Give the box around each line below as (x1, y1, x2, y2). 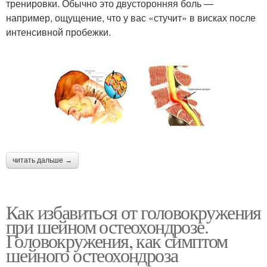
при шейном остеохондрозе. (6, 213, 208, 239)
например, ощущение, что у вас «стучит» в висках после (6, 10, 256, 24)
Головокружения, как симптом (6, 227, 228, 253)
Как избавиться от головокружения (6, 198, 261, 225)
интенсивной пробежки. (6, 24, 111, 39)
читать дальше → (13, 156, 72, 164)
